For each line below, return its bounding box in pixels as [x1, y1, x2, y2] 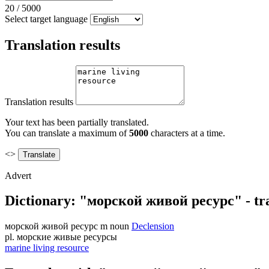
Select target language [5, 13, 88, 24]
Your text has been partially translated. [5, 116, 149, 127]
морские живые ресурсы [17, 232, 117, 243]
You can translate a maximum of [5, 127, 129, 138]
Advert [5, 170, 31, 181]
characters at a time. [148, 127, 225, 138]
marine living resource [5, 243, 89, 253]
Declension [131, 221, 174, 232]
